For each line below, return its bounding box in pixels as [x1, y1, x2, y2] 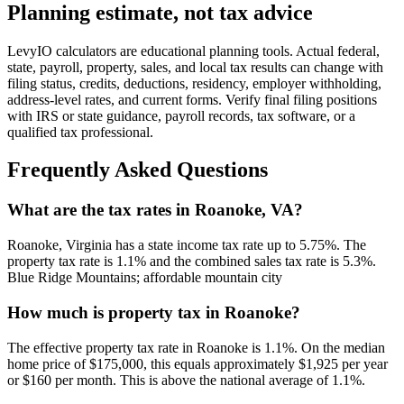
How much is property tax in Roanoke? [7, 302, 300, 322]
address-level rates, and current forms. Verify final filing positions [7, 91, 377, 107]
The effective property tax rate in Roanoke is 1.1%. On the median [7, 339, 385, 355]
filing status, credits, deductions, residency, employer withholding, [7, 75, 381, 91]
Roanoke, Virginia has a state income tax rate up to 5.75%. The [7, 237, 366, 253]
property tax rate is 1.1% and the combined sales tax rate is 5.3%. [7, 253, 376, 270]
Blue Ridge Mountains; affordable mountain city [7, 270, 282, 286]
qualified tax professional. [7, 124, 153, 140]
